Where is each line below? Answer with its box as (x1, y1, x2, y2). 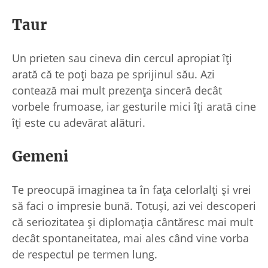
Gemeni (12, 147, 68, 166)
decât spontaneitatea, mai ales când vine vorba (12, 230, 249, 245)
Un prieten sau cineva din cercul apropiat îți (12, 50, 232, 65)
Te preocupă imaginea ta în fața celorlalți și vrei (12, 182, 251, 197)
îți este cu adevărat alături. (12, 115, 145, 130)
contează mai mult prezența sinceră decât (12, 83, 222, 98)
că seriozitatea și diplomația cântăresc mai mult (12, 214, 253, 229)
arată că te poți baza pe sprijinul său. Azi (12, 66, 215, 81)
